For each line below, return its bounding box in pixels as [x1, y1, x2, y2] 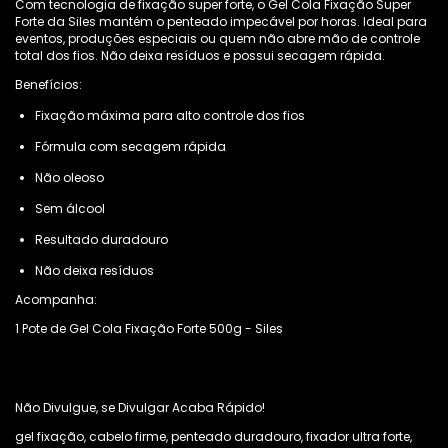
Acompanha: [15, 291, 97, 308]
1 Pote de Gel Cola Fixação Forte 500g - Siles [15, 320, 283, 337]
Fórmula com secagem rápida [35, 138, 226, 155]
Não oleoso [35, 169, 104, 186]
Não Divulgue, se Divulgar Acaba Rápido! [15, 399, 265, 416]
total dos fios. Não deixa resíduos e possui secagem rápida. [15, 47, 385, 64]
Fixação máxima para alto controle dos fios [35, 107, 305, 124]
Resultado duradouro [35, 231, 168, 248]
